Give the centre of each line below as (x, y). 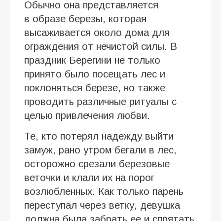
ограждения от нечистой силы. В (101, 46)
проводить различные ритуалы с (100, 101)
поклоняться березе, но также (95, 88)
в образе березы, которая (85, 18)
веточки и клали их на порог (89, 177)
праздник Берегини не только (92, 60)
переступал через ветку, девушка (102, 205)
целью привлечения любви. (87, 115)
